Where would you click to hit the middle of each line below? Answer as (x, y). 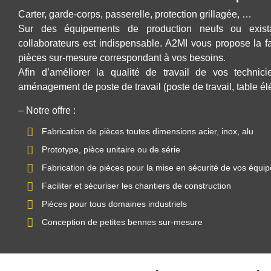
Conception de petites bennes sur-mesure (122, 222)
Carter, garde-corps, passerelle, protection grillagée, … (135, 15)
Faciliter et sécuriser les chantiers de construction (136, 186)
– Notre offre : (47, 110)
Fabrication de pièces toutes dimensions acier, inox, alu (148, 132)
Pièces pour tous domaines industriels (114, 204)
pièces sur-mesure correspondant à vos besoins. (122, 58)
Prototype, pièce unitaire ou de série (111, 150)
